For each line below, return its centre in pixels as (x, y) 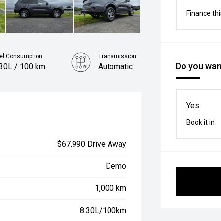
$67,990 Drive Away (92, 144)
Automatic (116, 67)
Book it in (201, 122)
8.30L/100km (103, 211)
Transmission (117, 56)
